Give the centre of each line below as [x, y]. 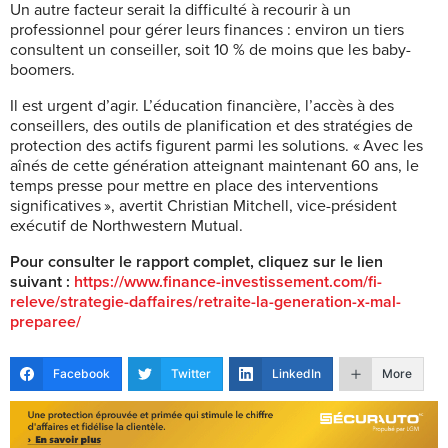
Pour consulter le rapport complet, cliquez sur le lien [196, 261]
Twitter [191, 373]
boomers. [42, 69]
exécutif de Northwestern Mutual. [126, 225]
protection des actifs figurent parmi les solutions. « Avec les [216, 145]
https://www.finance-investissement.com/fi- [228, 281]
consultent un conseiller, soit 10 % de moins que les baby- [210, 49]
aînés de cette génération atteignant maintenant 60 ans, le [214, 165]
